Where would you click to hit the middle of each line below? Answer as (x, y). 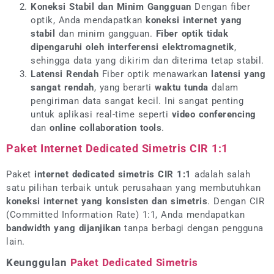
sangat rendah (62, 87)
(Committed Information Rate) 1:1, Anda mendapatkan (125, 214)
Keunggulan (38, 262)
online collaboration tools (106, 128)
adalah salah (220, 174)
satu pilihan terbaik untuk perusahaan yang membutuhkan (133, 187)
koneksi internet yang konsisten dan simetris (107, 201)
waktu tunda (182, 87)
